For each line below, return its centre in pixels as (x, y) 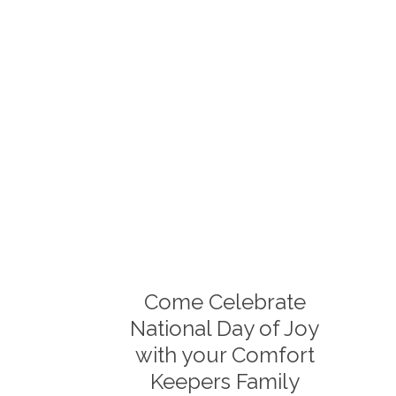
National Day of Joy (225, 328)
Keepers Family (225, 381)
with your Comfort (225, 355)
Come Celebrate (225, 302)
